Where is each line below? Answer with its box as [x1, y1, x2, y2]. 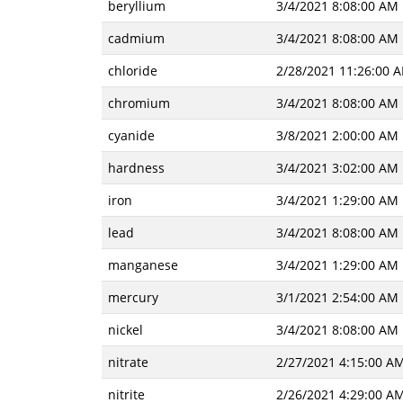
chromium [107, 94, 170, 112]
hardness [107, 159, 165, 176]
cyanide [107, 127, 155, 144]
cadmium [107, 30, 165, 47]
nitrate [107, 354, 148, 371]
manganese [107, 256, 178, 273]
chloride [107, 62, 157, 79]
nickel [107, 321, 143, 338]
